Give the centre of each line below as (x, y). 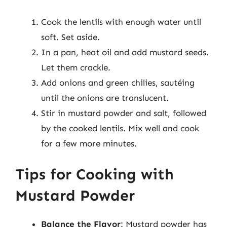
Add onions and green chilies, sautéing (118, 82)
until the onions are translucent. (105, 98)
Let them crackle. (76, 67)
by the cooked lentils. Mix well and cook (120, 128)
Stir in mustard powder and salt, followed (124, 113)
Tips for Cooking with (94, 174)
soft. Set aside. (70, 37)
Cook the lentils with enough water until (121, 22)
